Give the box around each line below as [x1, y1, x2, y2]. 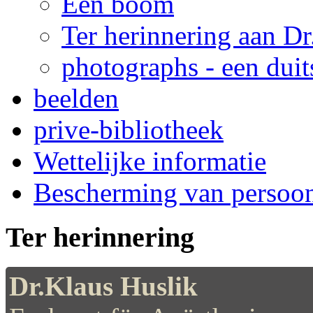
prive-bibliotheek [34, 114, 224, 145]
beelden [34, 82, 119, 113]
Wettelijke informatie [34, 145, 266, 176]
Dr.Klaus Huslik [9, 271, 198, 301]
